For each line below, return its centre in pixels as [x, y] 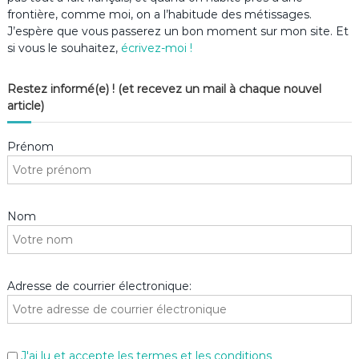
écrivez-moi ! [155, 48]
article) [25, 106]
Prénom [30, 147]
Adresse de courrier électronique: [99, 286]
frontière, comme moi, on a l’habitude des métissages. [161, 15]
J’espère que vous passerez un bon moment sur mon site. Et [177, 32]
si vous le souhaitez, [62, 48]
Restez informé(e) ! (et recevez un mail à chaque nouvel [164, 89]
